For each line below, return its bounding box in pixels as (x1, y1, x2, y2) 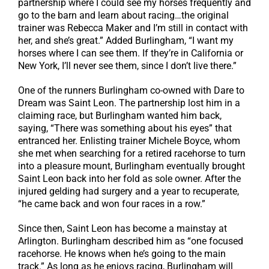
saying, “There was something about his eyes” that (18, 122, 232, 134)
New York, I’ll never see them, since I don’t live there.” (18, 60, 237, 72)
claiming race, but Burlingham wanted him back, (18, 110, 222, 122)
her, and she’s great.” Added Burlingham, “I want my (18, 35, 234, 47)
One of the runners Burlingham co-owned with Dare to (18, 85, 244, 97)
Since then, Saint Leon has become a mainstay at (18, 223, 227, 235)
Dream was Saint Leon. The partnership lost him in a (18, 97, 240, 109)
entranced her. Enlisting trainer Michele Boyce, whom (18, 135, 240, 147)
